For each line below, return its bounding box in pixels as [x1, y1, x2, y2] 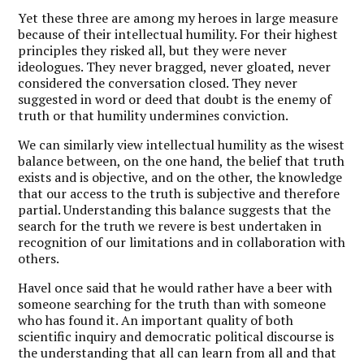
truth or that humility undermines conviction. [18, 106, 289, 124]
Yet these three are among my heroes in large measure [18, 8, 339, 27]
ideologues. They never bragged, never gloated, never [18, 57, 331, 76]
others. [18, 249, 60, 267]
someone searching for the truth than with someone [18, 294, 327, 313]
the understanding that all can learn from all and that [18, 343, 337, 362]
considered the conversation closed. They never [18, 73, 298, 92]
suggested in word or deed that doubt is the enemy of [18, 89, 332, 108]
